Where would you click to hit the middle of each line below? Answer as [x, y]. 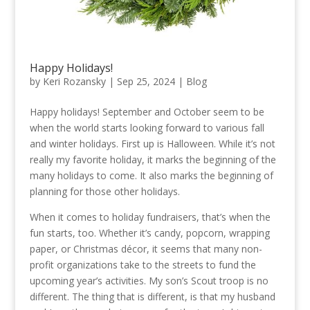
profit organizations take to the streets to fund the [143, 265]
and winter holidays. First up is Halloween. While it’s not [152, 144]
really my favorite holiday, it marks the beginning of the [153, 160]
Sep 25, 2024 [146, 82]
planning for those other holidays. [104, 192]
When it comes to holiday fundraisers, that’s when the [150, 217]
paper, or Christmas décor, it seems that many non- [146, 249]
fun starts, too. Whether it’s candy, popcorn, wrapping [149, 233]
